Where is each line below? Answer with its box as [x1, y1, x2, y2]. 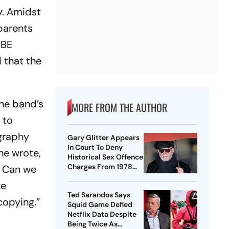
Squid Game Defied [67, 200, 132, 210]
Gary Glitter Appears [67, 133, 140, 143]
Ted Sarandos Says [67, 190, 130, 200]
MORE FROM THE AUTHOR [71, 100, 167, 116]
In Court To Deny [67, 143, 123, 152]
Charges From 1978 [67, 162, 132, 172]
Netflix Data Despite [67, 210, 136, 219]
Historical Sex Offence [67, 152, 143, 162]
